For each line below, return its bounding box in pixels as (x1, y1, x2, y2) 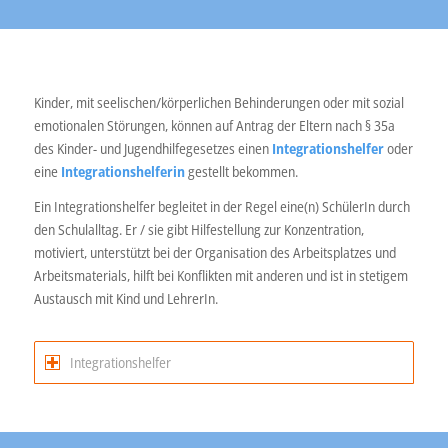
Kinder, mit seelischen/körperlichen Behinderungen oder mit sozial (33, 93, 404, 113)
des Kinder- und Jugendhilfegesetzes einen (33, 139, 272, 159)
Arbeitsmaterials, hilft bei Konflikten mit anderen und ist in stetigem (33, 266, 408, 286)
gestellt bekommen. (184, 162, 298, 182)
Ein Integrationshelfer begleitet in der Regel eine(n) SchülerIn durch (33, 197, 410, 217)
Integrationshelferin (60, 162, 185, 182)
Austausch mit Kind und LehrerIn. (33, 289, 218, 309)
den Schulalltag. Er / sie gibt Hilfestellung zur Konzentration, (33, 220, 364, 240)
